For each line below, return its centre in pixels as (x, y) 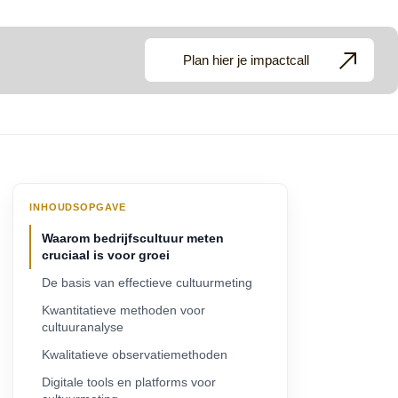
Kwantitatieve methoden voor (123, 310)
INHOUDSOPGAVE (78, 207)
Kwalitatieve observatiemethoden (135, 354)
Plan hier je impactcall (247, 60)
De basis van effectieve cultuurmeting (147, 282)
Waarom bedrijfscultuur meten (133, 238)
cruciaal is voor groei (106, 255)
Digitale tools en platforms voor (129, 382)
